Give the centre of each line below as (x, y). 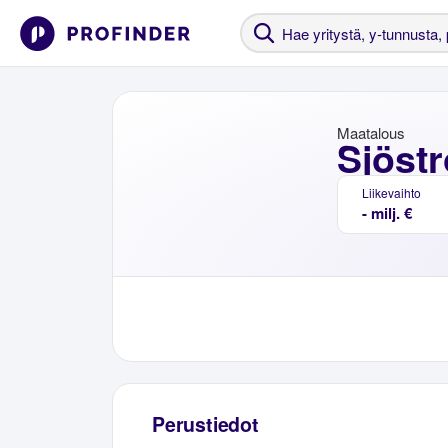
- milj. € (387, 213)
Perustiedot (205, 424)
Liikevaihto (391, 192)
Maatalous (371, 132)
